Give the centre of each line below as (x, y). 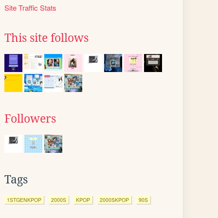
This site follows (46, 38)
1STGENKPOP (24, 200)
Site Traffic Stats (30, 8)
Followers (30, 119)
